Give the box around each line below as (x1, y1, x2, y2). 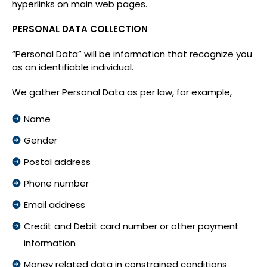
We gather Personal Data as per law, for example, (12, 86, 232, 98)
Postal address (24, 156, 91, 168)
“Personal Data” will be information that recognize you (12, 48, 252, 60)
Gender (24, 134, 57, 147)
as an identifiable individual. (12, 61, 133, 73)
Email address (24, 198, 85, 211)
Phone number (24, 177, 89, 190)
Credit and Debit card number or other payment (24, 220, 239, 232)
